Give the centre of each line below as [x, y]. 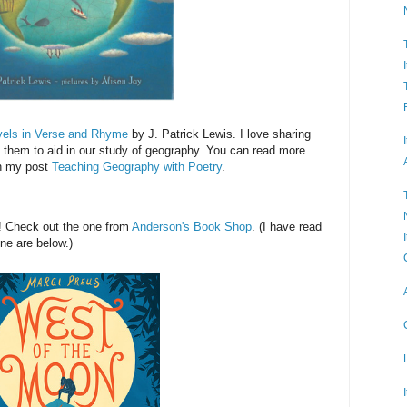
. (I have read [287, 227]
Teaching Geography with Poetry [137, 167]
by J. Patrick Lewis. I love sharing [219, 134]
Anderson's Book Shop [192, 227]
